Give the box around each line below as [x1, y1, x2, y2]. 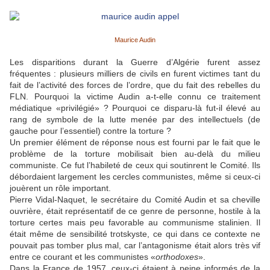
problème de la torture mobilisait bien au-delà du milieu [10, 149, 260, 159]
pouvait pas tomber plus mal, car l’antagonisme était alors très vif [10, 240, 260, 251]
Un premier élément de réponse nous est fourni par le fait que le [10, 137, 260, 148]
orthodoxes [155, 252, 198, 262]
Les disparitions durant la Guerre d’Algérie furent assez [10, 57, 260, 67]
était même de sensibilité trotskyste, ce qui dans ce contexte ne [10, 229, 260, 239]
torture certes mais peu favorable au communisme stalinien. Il [10, 218, 260, 228]
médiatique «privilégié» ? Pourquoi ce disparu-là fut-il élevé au [10, 103, 260, 113]
